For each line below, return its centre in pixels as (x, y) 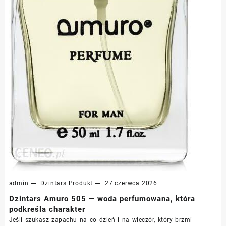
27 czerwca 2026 (131, 183)
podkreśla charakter (47, 209)
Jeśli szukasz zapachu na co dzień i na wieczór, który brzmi (100, 220)
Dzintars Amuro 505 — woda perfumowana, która (102, 199)
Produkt (81, 183)
